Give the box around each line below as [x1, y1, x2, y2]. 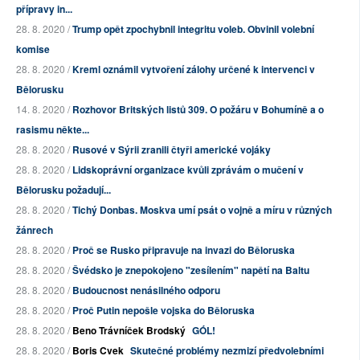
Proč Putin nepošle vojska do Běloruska [72, 303, 255, 318]
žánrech [16, 223, 53, 238]
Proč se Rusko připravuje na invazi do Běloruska [72, 243, 295, 258]
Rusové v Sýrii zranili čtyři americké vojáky [72, 142, 271, 157]
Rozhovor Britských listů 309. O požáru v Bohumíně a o [72, 102, 324, 117]
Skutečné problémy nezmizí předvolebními [130, 343, 324, 358]
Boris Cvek [72, 343, 124, 358]
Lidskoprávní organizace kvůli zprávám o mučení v [72, 162, 304, 178]
